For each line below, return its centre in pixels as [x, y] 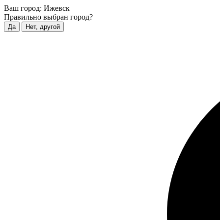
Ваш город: [23, 8]
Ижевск [57, 8]
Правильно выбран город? [48, 17]
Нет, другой [43, 27]
